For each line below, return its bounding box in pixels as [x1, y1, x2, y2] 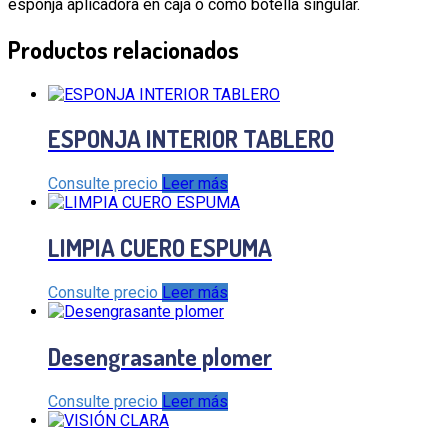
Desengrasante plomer [48, 341, 272, 373]
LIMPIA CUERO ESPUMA [48, 232, 272, 264]
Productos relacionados [8, 33, 239, 65]
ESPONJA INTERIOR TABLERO [48, 123, 334, 155]
